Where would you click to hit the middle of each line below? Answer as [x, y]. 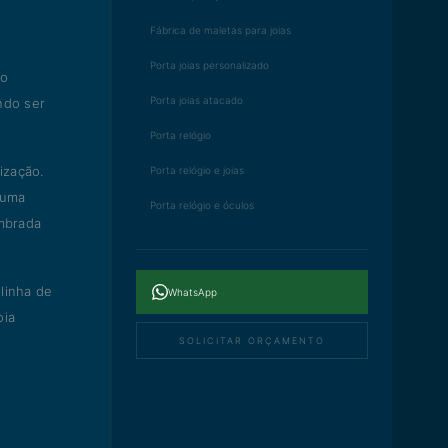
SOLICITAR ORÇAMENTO [252, 340]
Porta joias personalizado [209, 65]
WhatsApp [192, 292]
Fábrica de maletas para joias [220, 30]
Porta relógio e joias [197, 170]
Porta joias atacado [196, 100]
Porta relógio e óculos [202, 205]
